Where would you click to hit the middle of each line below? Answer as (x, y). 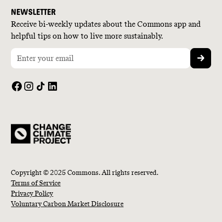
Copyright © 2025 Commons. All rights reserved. (85, 172)
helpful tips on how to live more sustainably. (87, 36)
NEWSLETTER (33, 12)
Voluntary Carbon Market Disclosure (67, 204)
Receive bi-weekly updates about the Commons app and (106, 24)
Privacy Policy (32, 193)
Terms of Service (36, 183)
